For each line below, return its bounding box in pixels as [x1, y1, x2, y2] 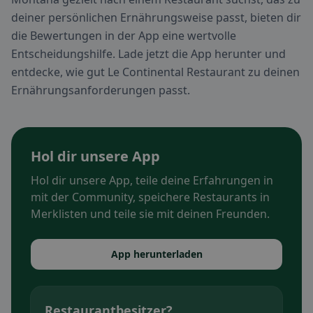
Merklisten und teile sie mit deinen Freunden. [31, 206, 270, 222]
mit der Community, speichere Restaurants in [31, 189, 270, 205]
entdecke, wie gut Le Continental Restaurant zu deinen [11, 64, 300, 80]
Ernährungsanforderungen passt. [11, 82, 190, 99]
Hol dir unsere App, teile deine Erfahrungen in [31, 173, 273, 189]
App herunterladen [110, 247, 203, 261]
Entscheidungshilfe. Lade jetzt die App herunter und [11, 46, 286, 62]
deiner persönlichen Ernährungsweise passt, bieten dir [11, 10, 301, 26]
